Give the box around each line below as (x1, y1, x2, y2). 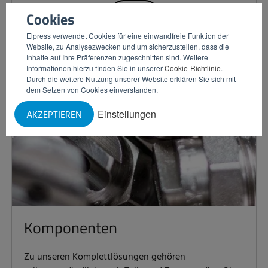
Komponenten (24, 216, 117, 240)
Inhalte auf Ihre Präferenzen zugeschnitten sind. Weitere (26, 51, 208, 62)
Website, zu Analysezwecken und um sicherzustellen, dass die (26, 41, 229, 51)
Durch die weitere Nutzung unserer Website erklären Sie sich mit (26, 73, 236, 84)
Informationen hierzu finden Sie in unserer (26, 62, 165, 73)
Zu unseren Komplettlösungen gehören (24, 249, 185, 266)
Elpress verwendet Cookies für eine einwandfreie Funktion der (26, 30, 229, 41)
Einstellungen (98, 106, 156, 121)
